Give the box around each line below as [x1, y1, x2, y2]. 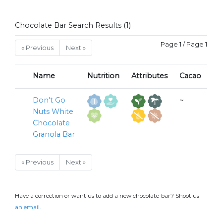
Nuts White [33, 107, 73, 116]
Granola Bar [33, 130, 75, 139]
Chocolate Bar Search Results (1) [15, 21, 131, 30]
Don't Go [33, 96, 65, 105]
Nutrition [87, 71, 119, 81]
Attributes [131, 71, 167, 81]
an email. [15, 204, 41, 211]
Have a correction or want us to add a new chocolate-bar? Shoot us [15, 192, 199, 200]
